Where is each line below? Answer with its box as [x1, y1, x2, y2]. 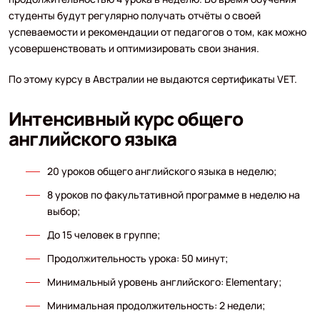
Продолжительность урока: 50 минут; [46, 251, 228, 265]
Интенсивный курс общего [8, 105, 243, 131]
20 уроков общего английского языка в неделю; [46, 164, 276, 178]
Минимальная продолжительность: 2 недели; [46, 298, 265, 312]
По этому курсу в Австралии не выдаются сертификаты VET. [8, 71, 297, 86]
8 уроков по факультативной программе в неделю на [46, 187, 300, 201]
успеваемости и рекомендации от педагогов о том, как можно [8, 24, 306, 39]
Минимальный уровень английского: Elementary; [46, 274, 281, 289]
